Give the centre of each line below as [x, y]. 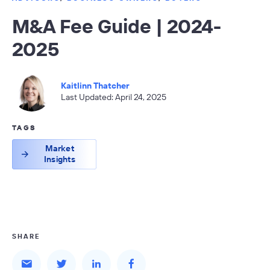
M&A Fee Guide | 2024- [117, 26]
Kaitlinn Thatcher [95, 86]
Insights [60, 159]
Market [60, 148]
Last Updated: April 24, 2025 [114, 97]
